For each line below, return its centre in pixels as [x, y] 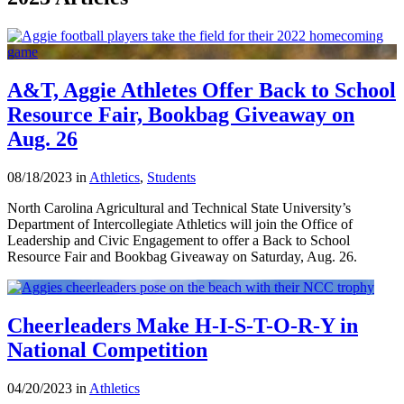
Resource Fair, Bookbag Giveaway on [181, 114]
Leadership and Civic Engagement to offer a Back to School [179, 240]
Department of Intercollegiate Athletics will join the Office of [180, 224]
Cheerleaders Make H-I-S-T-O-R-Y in [183, 325]
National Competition [107, 349]
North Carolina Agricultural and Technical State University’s [179, 207]
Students [171, 177]
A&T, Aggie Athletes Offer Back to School [202, 90]
